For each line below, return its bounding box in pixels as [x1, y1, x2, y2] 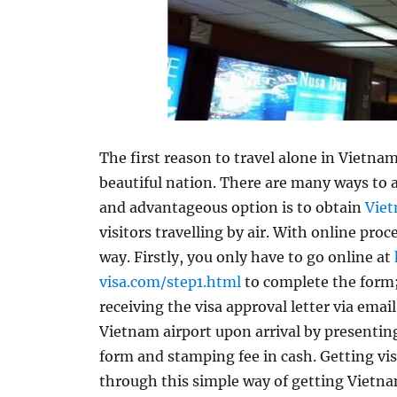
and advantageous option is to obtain [99, 198, 366, 216]
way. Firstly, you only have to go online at [99, 248, 395, 266]
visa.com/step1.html [99, 273, 242, 291]
